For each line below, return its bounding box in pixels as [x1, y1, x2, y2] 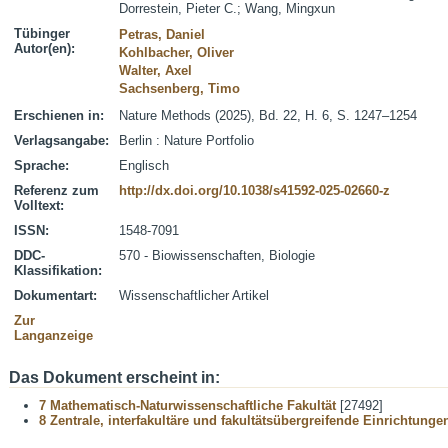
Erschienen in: [14, 108, 104, 123]
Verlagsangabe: [14, 133, 109, 148]
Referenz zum [14, 183, 99, 198]
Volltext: [14, 198, 64, 213]
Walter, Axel [119, 63, 192, 78]
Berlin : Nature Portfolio [119, 133, 254, 148]
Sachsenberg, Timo [119, 81, 240, 96]
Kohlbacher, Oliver [119, 45, 234, 60]
